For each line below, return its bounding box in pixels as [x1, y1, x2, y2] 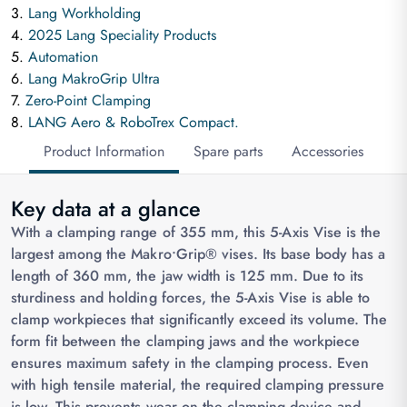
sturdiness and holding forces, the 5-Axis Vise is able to [11, 287, 371, 308]
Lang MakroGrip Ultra [28, 68, 160, 89]
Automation [28, 46, 98, 67]
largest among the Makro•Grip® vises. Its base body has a [11, 243, 386, 264]
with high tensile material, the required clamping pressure [11, 374, 385, 395]
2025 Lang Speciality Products [28, 25, 216, 45]
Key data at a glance [11, 194, 202, 224]
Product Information [44, 141, 164, 162]
